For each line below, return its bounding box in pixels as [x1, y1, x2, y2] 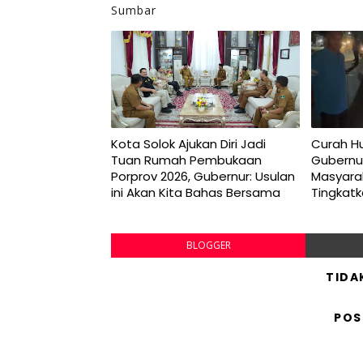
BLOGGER [186, 237, 231, 252]
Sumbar [111, 2, 156, 18]
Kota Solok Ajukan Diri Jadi [111, 135, 266, 152]
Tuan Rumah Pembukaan [111, 151, 262, 169]
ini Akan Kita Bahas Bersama [111, 183, 280, 201]
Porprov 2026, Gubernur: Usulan [111, 167, 295, 185]
